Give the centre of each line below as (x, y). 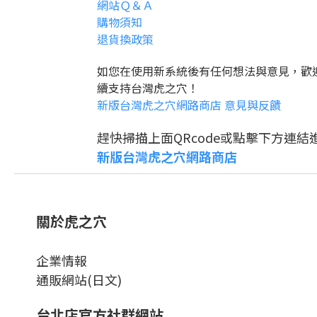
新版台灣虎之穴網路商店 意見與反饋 (189, 104)
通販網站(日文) (79, 279)
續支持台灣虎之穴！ (148, 87)
